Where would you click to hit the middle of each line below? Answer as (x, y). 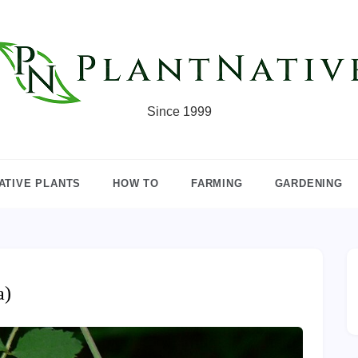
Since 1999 (179, 111)
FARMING (217, 183)
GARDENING (308, 183)
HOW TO (136, 183)
